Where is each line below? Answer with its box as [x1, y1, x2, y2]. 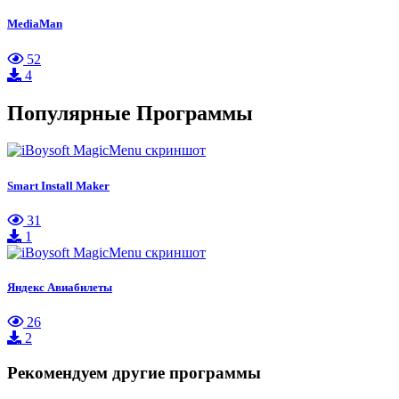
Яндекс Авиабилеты [7, 280, 112, 294]
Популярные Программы [7, 101, 253, 125]
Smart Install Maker [7, 178, 110, 192]
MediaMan [7, 17, 62, 31]
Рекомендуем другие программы [7, 362, 261, 382]
